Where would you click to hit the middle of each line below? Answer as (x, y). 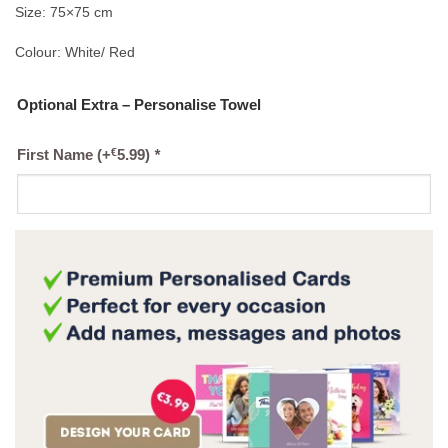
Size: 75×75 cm (64, 12)
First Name (57, 154)
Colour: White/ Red (75, 52)
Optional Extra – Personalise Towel (139, 104)
